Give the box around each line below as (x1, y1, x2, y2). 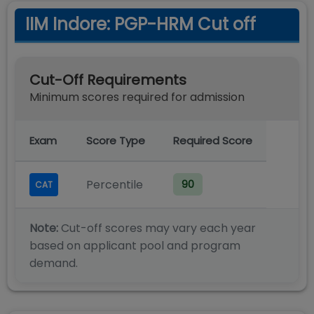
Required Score (173, 133, 252, 148)
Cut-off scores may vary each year (58, 220, 256, 236)
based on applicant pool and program (29, 238, 240, 254)
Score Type (86, 133, 145, 148)
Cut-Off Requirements (29, 70, 186, 90)
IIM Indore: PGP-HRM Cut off (25, 13, 256, 36)
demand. (29, 255, 78, 271)
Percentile (86, 177, 143, 193)
